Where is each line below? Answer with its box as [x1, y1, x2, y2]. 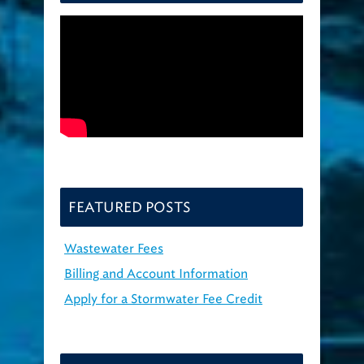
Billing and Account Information [64, 266, 248, 282]
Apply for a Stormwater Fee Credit [64, 292, 262, 307]
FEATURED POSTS [68, 199, 191, 216]
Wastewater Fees [64, 241, 163, 257]
